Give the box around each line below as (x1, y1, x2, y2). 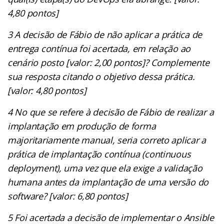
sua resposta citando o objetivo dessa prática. (7, 70, 195, 82)
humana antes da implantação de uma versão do (7, 175, 209, 188)
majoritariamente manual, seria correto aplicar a (7, 133, 206, 146)
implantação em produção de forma (7, 119, 156, 132)
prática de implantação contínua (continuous (7, 147, 191, 160)
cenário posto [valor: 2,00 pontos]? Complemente (7, 56, 209, 68)
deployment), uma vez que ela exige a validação (7, 161, 202, 174)
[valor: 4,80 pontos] (7, 84, 89, 96)
